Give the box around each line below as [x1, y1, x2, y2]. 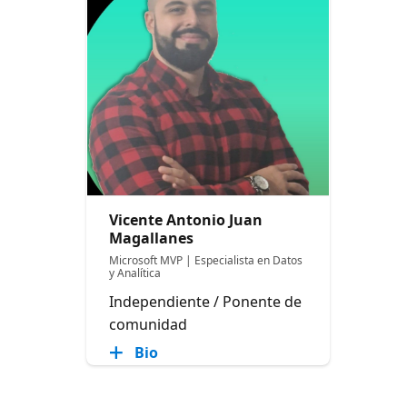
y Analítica [109, 264, 162, 281]
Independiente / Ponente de [109, 291, 303, 312]
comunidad [109, 313, 188, 334]
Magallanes [109, 227, 194, 248]
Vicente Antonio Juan [109, 209, 263, 230]
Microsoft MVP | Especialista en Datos [109, 252, 303, 268]
